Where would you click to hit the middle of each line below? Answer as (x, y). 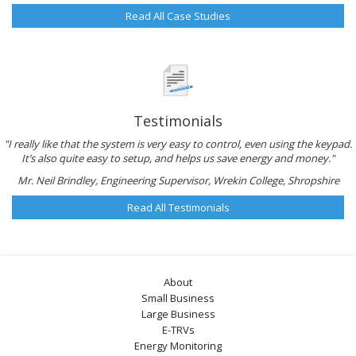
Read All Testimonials (178, 207)
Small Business (178, 298)
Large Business (178, 314)
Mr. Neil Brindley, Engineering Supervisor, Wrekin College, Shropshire (178, 180)
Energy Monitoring (178, 346)
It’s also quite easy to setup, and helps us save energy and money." (178, 158)
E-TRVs (178, 330)
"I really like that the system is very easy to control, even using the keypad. (178, 144)
